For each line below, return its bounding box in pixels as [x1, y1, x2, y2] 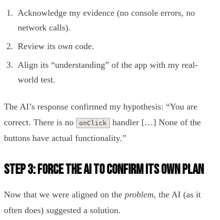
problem [125, 189, 154, 199]
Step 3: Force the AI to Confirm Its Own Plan [4, 161, 204, 178]
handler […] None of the [110, 117, 201, 127]
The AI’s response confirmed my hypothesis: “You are [4, 101, 197, 111]
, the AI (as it [154, 189, 201, 199]
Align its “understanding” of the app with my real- [18, 59, 198, 70]
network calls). [18, 22, 71, 32]
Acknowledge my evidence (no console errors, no [18, 7, 195, 18]
